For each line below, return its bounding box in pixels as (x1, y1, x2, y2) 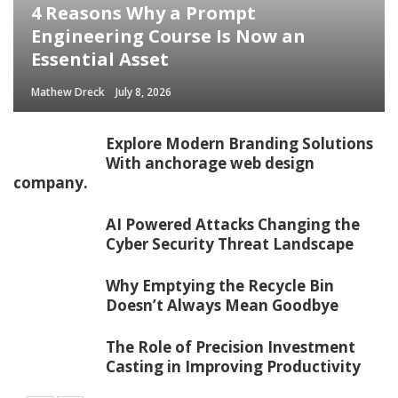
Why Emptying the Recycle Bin (106, 275, 334, 297)
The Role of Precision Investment (106, 337, 355, 358)
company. (13, 172, 88, 194)
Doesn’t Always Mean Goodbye (106, 295, 338, 316)
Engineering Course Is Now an (31, 24, 306, 49)
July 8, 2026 (115, 84, 171, 100)
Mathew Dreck (31, 84, 105, 100)
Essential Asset (31, 47, 169, 72)
